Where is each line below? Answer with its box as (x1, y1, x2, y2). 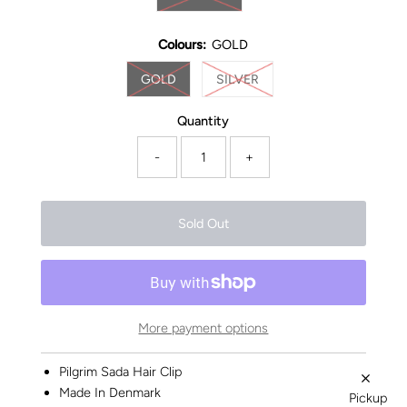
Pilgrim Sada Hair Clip (59, 363, 183, 381)
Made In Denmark (59, 384, 162, 402)
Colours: (158, 35, 207, 53)
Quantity (177, 112, 230, 129)
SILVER (215, 71, 259, 87)
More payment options (138, 320, 269, 337)
